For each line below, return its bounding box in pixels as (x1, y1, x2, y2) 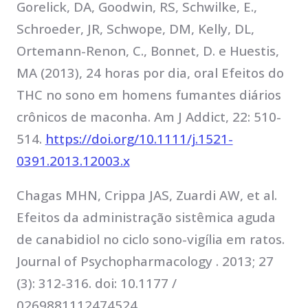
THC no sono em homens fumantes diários (16, 85, 281, 104)
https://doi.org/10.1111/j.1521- (45, 129, 233, 148)
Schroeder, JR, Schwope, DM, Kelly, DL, (16, 19, 254, 38)
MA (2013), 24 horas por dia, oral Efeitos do (16, 63, 284, 82)
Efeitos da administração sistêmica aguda (16, 208, 276, 227)
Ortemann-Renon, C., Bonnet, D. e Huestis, (16, 41, 279, 60)
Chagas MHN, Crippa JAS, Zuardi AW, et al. (16, 186, 277, 205)
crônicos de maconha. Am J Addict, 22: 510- (16, 107, 281, 126)
